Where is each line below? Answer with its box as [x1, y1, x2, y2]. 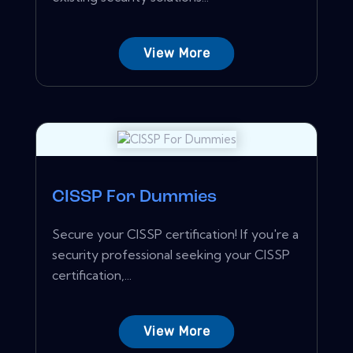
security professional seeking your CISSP [52, 246, 290, 262]
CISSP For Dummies [52, 188, 217, 206]
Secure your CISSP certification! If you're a [52, 225, 299, 242]
